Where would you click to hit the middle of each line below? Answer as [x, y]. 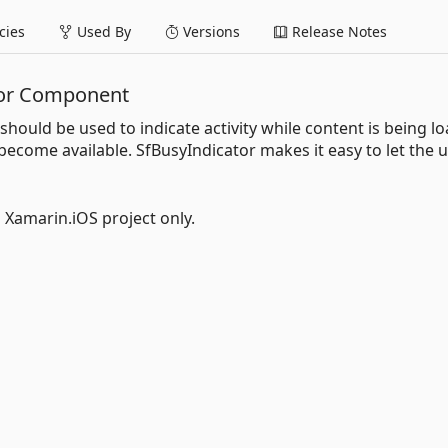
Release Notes [337, 31]
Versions [209, 31]
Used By [102, 31]
